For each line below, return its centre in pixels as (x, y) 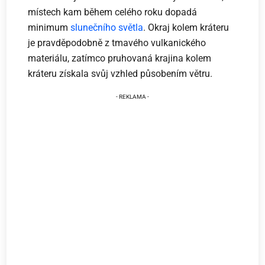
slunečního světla (107, 27)
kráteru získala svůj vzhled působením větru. (120, 73)
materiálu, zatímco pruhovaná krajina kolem (120, 58)
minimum (49, 27)
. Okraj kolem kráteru (186, 27)
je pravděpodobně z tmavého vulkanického (117, 43)
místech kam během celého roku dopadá (113, 12)
